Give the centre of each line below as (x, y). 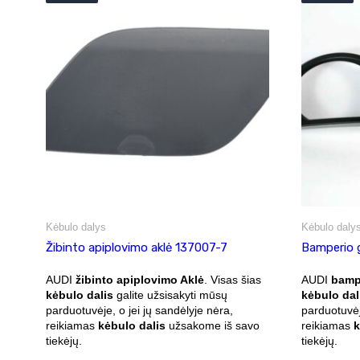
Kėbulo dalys (76, 227)
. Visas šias (233, 279)
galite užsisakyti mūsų (170, 295)
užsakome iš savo (213, 325)
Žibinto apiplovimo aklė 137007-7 (137, 247)
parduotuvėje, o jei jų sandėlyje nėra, (139, 310)
